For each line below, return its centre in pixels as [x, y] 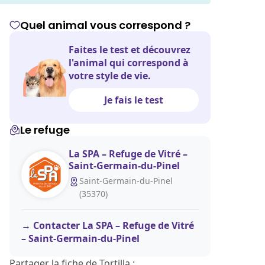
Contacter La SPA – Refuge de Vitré [114, 225]
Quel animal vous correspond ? [105, 25]
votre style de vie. [110, 76]
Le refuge [45, 130]
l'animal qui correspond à [129, 63]
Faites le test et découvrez [130, 50]
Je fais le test [134, 100]
